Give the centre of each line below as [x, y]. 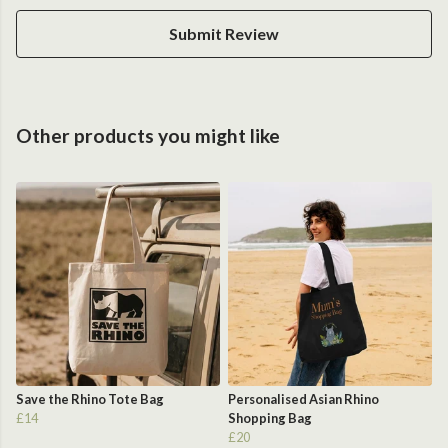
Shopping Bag [270, 418]
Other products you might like [148, 136]
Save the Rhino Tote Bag [90, 399]
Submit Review [224, 34]
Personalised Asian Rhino [303, 399]
